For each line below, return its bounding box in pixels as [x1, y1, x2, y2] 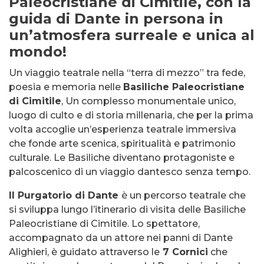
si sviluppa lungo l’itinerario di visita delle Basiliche [9, 204, 246, 215]
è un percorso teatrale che [121, 190, 246, 201]
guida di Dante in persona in [9, 10, 223, 27]
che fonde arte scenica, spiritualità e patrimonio [9, 138, 236, 149]
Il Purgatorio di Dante [9, 190, 121, 201]
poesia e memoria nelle [9, 81, 123, 93]
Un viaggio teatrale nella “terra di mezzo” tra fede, [9, 67, 245, 78]
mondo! [9, 43, 67, 60]
